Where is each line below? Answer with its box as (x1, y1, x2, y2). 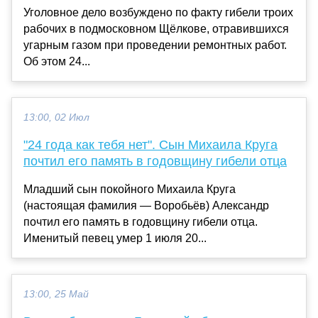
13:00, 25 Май (23, 288, 89, 300)
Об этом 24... (23, 55, 90, 67)
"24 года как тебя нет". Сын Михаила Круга (23, 137, 278, 152)
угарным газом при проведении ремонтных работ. (23, 38, 287, 51)
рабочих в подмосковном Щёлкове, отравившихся (23, 22, 289, 35)
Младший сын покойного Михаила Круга (23, 182, 236, 195)
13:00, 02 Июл (23, 111, 89, 123)
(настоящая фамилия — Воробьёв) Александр (23, 199, 269, 212)
